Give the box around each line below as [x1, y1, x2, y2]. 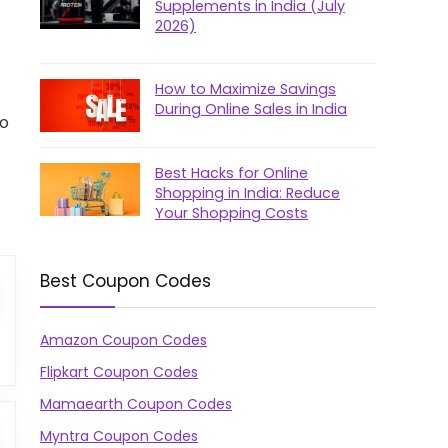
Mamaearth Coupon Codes [40, 394, 232, 414]
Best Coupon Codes [40, 269, 211, 293]
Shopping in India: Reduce [155, 183, 340, 203]
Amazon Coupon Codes [40, 330, 207, 350]
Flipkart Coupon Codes [40, 362, 198, 382]
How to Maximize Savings [155, 79, 336, 99]
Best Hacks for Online [155, 163, 308, 183]
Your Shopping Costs [155, 203, 308, 223]
